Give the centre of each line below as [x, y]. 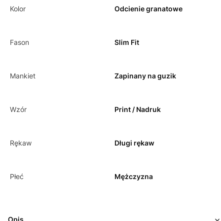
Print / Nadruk [138, 109]
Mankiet [23, 75]
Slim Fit [127, 42]
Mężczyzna [134, 176]
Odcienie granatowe [148, 8]
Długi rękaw [134, 143]
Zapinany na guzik [145, 75]
